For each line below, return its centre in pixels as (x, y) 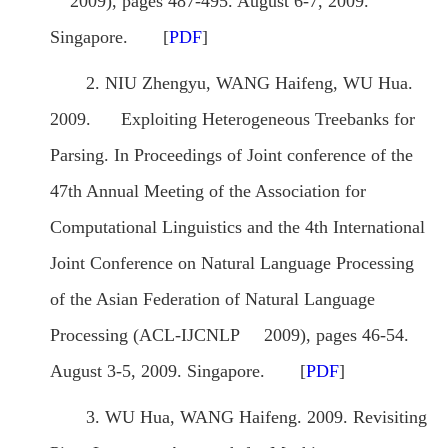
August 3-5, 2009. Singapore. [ (178, 371)
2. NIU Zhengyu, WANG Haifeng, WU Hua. (249, 83)
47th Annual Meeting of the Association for (208, 191)
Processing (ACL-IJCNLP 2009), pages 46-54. (229, 335)
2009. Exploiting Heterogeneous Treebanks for (232, 119)
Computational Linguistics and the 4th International (237, 227)
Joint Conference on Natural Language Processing (232, 263)
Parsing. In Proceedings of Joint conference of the (231, 155)
